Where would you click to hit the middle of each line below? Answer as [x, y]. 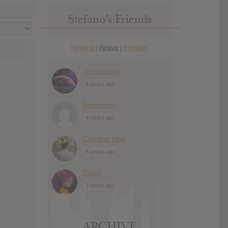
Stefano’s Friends [109, 19]
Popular [136, 47]
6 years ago [100, 151]
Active [109, 47]
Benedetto [99, 105]
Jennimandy [102, 71]
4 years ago [100, 118]
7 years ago [100, 186]
